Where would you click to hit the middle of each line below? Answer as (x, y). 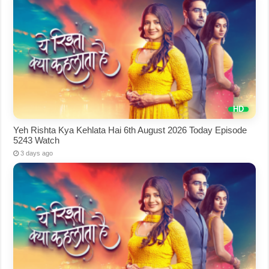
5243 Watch (37, 140)
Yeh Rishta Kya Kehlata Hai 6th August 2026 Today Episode (130, 130)
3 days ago (37, 153)
